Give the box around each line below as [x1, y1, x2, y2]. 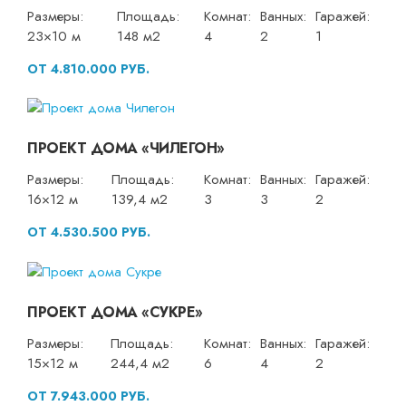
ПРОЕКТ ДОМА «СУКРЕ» [27, 302, 203, 324]
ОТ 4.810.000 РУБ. [27, 59, 150, 78]
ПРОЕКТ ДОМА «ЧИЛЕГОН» [27, 138, 225, 159]
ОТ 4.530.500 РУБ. [27, 223, 150, 242]
